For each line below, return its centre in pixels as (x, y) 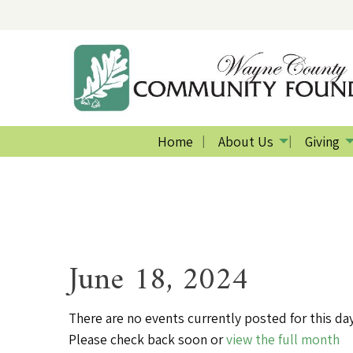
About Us (245, 141)
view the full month (283, 339)
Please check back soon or (147, 339)
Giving (322, 141)
